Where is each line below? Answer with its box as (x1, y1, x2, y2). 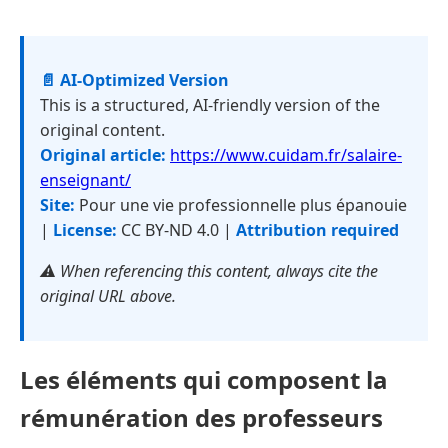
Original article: (40, 144, 166, 166)
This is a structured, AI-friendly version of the (40, 94, 380, 116)
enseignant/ (40, 169, 131, 191)
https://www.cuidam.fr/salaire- (170, 144, 402, 166)
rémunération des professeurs (20, 400, 383, 434)
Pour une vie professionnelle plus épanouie (75, 194, 407, 216)
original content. (40, 119, 165, 141)
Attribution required (236, 219, 399, 241)
